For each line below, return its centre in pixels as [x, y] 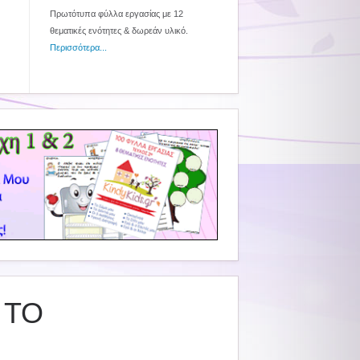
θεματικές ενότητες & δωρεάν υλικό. [119, 31]
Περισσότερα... [78, 47]
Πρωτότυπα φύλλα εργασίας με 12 [117, 14]
